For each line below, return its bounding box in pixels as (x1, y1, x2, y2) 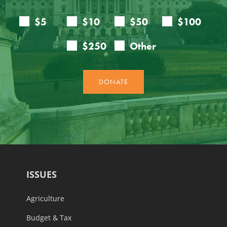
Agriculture (26, 194, 64, 204)
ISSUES (26, 168, 57, 181)
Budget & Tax (26, 213, 71, 223)
